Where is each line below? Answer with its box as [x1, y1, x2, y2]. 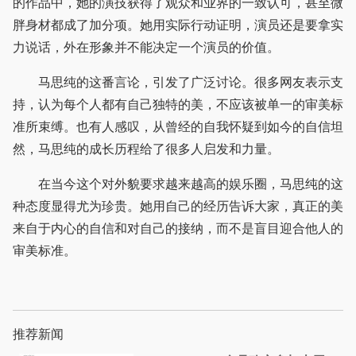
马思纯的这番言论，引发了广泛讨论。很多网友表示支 [13, 75, 343, 90]
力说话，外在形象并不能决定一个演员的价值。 [13, 41, 280, 55]
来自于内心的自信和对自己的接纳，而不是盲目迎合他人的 [13, 222, 343, 236]
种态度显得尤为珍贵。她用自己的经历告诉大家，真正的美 [13, 199, 343, 214]
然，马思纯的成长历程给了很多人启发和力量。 [13, 142, 280, 157]
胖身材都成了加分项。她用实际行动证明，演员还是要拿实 [13, 18, 343, 33]
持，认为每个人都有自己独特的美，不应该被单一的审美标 [13, 98, 343, 112]
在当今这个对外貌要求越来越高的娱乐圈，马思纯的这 [13, 177, 343, 192]
